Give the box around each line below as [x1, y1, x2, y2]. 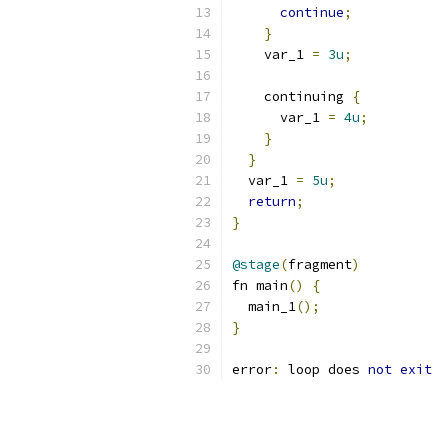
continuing [232, 88, 352, 105]
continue [280, 4, 344, 21]
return [248, 193, 296, 210]
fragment [288, 256, 352, 273]
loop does [280, 361, 368, 378]
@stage [232, 256, 280, 273]
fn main [232, 277, 288, 294]
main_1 [232, 298, 296, 315]
